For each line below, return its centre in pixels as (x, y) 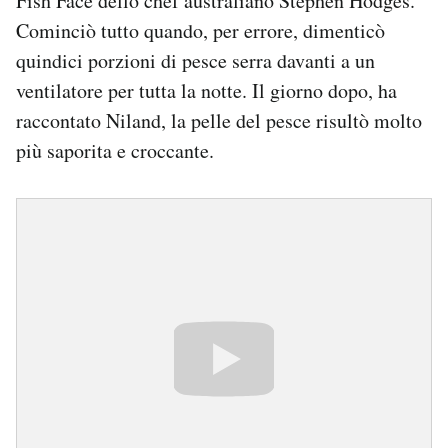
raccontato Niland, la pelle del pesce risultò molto (219, 121)
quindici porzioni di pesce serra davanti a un (195, 61)
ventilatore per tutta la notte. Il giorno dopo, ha (206, 91)
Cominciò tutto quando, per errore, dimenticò (200, 31)
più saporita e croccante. (115, 151)
